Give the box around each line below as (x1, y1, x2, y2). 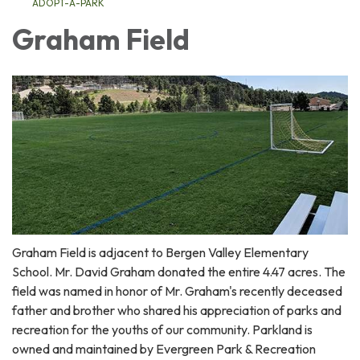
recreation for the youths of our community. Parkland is (12, 321, 313, 338)
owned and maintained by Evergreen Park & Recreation (12, 341, 316, 358)
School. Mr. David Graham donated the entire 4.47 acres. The (12, 264, 346, 280)
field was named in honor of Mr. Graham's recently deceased (12, 283, 342, 300)
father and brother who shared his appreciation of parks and (12, 302, 342, 319)
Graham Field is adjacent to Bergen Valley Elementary (12, 244, 309, 261)
